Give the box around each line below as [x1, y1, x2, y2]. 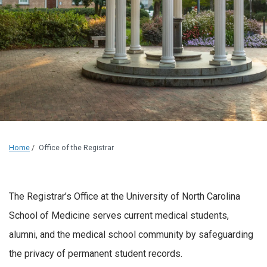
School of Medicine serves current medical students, [9, 209, 229, 221]
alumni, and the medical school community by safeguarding [9, 228, 253, 240]
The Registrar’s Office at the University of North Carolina [9, 190, 240, 202]
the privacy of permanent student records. [9, 247, 182, 259]
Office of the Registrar [39, 143, 114, 153]
